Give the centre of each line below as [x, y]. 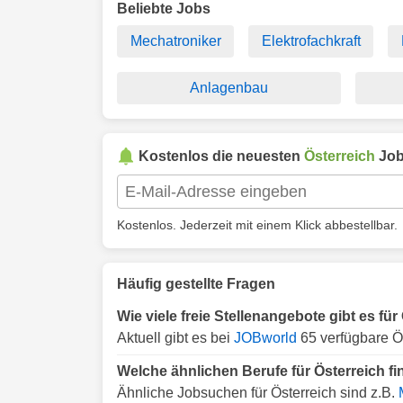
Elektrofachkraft [311, 41]
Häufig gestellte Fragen [196, 284]
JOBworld [265, 338]
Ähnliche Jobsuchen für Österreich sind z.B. [258, 393]
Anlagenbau [229, 88]
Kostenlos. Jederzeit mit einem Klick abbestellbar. [257, 225]
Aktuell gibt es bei [175, 338]
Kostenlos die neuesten [221, 156]
